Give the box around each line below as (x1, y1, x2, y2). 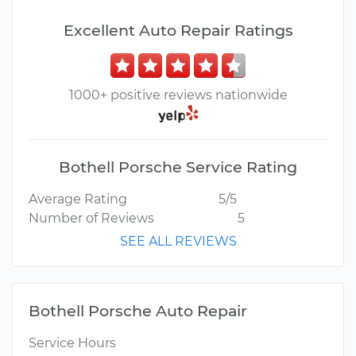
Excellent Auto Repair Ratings (63, 21, 293, 40)
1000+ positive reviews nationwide (68, 87, 288, 103)
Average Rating (29, 192, 127, 207)
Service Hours (29, 335, 116, 351)
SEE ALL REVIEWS (119, 234, 237, 250)
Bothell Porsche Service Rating (59, 157, 297, 177)
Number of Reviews (29, 211, 154, 226)
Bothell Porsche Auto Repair (29, 301, 247, 321)
